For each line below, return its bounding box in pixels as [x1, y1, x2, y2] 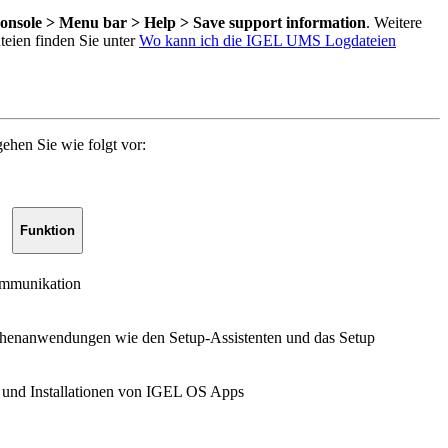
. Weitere [366, 13, 422, 31]
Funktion [19, 222, 75, 238]
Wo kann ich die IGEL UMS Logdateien [139, 31, 396, 49]
